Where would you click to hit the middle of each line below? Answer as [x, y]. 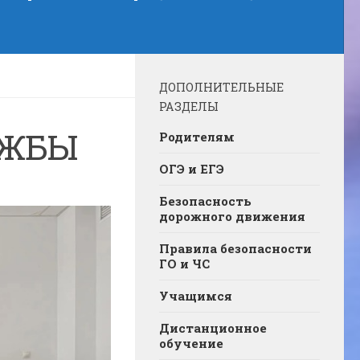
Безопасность [205, 201]
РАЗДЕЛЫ [189, 107]
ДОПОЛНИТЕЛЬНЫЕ [221, 88]
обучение [191, 344]
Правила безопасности [235, 249]
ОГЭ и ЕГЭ [192, 169]
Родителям [197, 137]
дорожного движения [232, 217]
